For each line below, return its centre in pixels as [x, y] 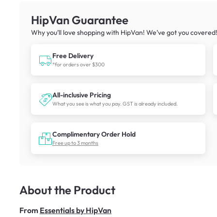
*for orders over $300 [78, 64]
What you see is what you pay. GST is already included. [115, 103]
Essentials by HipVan [76, 210]
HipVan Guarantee [80, 20]
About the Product [67, 190]
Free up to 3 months [75, 143]
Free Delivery [73, 55]
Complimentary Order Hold [94, 134]
